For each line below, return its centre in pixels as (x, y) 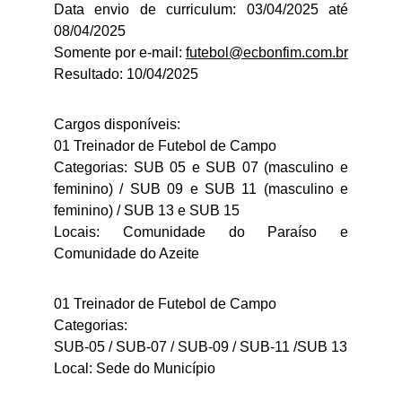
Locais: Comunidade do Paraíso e (201, 232)
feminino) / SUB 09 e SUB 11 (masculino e (201, 189)
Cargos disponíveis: (117, 124)
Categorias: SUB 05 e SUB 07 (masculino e (201, 167)
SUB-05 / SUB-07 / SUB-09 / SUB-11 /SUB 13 (201, 347)
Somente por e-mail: (120, 52)
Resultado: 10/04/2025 (126, 74)
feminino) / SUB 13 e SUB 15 (147, 210)
